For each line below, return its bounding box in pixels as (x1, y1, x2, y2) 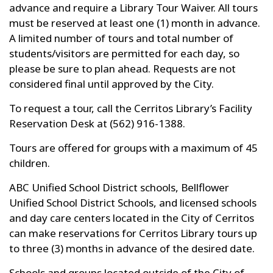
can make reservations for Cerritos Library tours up (9, 226, 257, 240)
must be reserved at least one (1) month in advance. (9, 16, 260, 30)
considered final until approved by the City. (9, 77, 214, 91)
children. (9, 156, 50, 170)
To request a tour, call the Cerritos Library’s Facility (9, 101, 252, 115)
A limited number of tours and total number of (9, 31, 233, 45)
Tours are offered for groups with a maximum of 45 (9, 141, 258, 155)
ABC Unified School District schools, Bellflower (9, 180, 229, 194)
